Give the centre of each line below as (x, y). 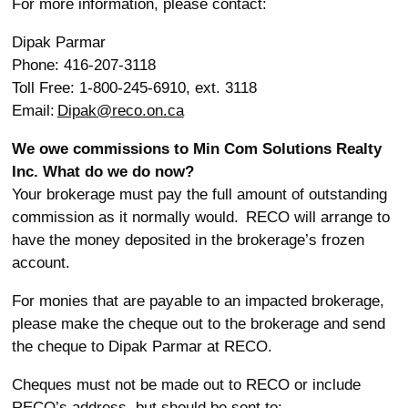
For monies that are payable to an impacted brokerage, (198, 301)
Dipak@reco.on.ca (120, 111)
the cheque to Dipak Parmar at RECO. (142, 347)
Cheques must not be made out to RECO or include (186, 385)
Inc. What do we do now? (102, 172)
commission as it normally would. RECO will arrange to (200, 217)
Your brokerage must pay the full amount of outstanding (199, 194)
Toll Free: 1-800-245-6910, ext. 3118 (138, 88)
